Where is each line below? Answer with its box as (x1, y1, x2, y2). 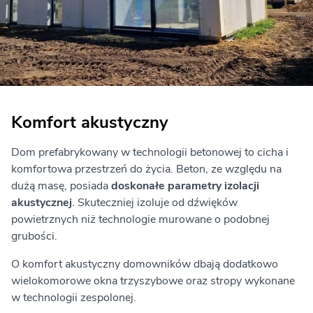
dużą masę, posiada (11, 177, 111, 194)
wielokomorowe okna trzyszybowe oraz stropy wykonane (11, 272, 295, 289)
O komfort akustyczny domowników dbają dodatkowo (11, 256, 278, 272)
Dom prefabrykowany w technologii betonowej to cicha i (11, 144, 289, 160)
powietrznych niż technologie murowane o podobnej (11, 211, 270, 227)
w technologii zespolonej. (11, 289, 136, 305)
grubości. (11, 228, 57, 244)
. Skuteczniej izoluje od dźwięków (72, 194, 238, 210)
